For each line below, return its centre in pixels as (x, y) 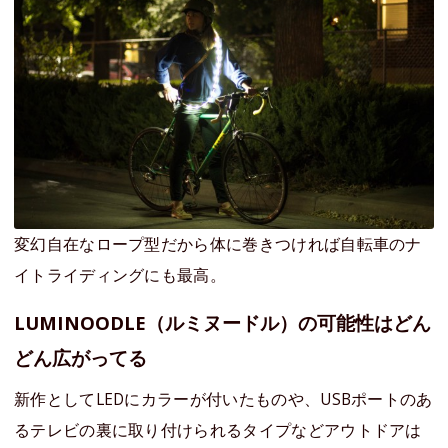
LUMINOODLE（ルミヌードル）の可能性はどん (222, 323)
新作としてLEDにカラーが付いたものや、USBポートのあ (223, 399)
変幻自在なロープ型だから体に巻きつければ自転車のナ (218, 244)
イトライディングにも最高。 (120, 275)
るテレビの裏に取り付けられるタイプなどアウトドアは (218, 430)
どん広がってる (80, 358)
